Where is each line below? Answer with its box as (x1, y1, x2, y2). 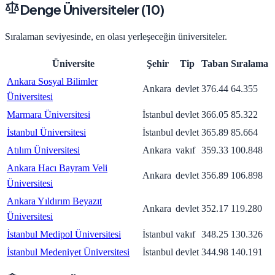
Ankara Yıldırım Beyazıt (7, 196, 102, 207)
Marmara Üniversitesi (7, 109, 90, 120)
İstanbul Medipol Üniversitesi (7, 229, 121, 240)
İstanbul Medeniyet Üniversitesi (7, 247, 130, 258)
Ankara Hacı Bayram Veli (7, 163, 107, 174)
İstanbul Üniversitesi (7, 127, 86, 138)
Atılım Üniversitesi (7, 145, 80, 156)
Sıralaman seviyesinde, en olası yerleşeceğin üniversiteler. (5, 31, 227, 42)
